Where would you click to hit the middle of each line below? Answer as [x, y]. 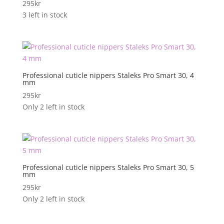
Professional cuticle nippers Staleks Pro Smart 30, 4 [108, 75]
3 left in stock [44, 15]
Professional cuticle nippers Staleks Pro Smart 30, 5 [108, 167]
